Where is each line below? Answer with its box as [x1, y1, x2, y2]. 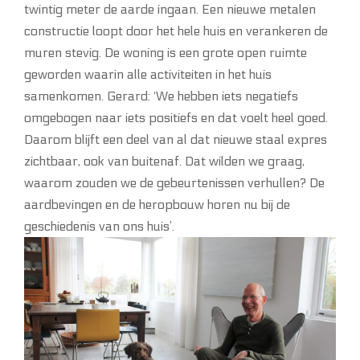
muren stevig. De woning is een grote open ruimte [24, 44, 307, 60]
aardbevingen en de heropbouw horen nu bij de [24, 196, 290, 212]
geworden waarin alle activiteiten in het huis [24, 66, 272, 82]
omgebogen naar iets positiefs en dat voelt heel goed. [24, 109, 328, 125]
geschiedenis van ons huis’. [24, 218, 174, 234]
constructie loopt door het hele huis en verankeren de [24, 22, 328, 39]
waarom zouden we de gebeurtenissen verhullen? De [24, 174, 325, 190]
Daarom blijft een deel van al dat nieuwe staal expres [24, 131, 327, 147]
